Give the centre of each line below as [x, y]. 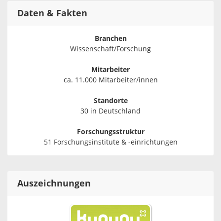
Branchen [110, 39]
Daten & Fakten [52, 14]
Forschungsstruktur [110, 132]
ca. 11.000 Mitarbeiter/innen [110, 80]
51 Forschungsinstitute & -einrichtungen [110, 143]
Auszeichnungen [54, 184]
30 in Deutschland [110, 111]
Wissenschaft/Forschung [110, 49]
